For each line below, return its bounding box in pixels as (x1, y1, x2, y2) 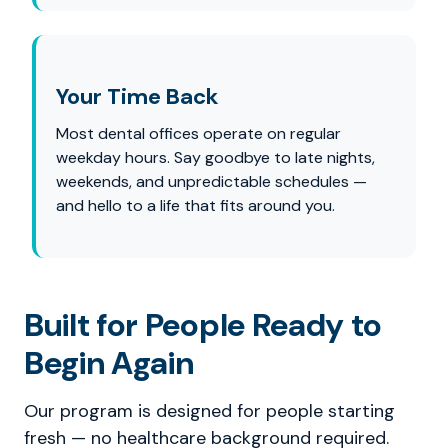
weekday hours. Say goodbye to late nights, (56, 147, 375, 168)
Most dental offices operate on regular (56, 123, 341, 144)
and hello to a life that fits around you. (56, 195, 335, 216)
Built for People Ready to (24, 304, 382, 346)
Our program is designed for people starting (24, 399, 395, 423)
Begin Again (24, 342, 194, 384)
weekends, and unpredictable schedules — (56, 171, 367, 192)
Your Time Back (56, 82, 219, 111)
